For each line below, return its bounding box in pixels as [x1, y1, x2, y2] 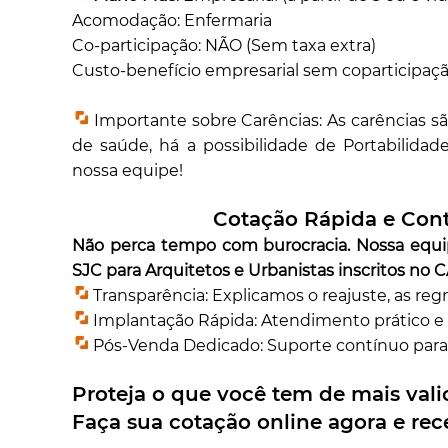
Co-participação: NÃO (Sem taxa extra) [72, 36, 377, 56]
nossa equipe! [72, 161, 184, 181]
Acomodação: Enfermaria [72, 11, 273, 31]
